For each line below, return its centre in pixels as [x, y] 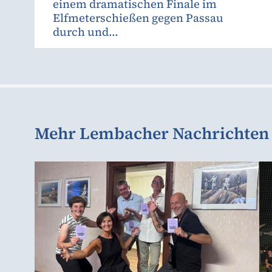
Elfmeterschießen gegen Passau [138, 18]
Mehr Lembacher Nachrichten [152, 133]
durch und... [86, 32]
